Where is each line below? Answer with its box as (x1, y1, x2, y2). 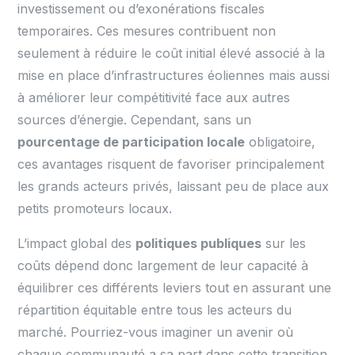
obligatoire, (245, 133, 316, 150)
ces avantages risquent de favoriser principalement (17, 155, 325, 172)
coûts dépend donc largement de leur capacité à (17, 257, 309, 273)
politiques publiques (136, 235, 262, 251)
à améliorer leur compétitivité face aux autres (17, 89, 291, 105)
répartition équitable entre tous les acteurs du (17, 301, 292, 318)
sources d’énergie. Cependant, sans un (17, 111, 252, 128)
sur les (261, 235, 307, 251)
